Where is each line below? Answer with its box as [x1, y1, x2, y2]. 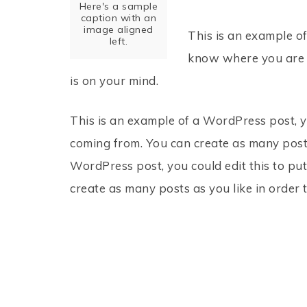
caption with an [80, 12, 157, 25]
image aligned [84, 23, 153, 36]
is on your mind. [70, 73, 159, 88]
